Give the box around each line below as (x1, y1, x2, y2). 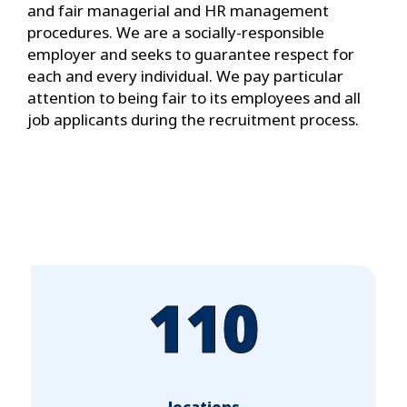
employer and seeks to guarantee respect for (27, 43, 354, 65)
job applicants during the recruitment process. (27, 108, 359, 130)
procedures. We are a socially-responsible (27, 21, 324, 43)
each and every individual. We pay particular (27, 65, 343, 86)
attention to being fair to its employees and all (27, 86, 361, 108)
